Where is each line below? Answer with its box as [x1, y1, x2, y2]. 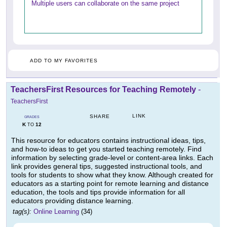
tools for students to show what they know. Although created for [11, 170, 213, 179]
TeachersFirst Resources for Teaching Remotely [11, 85, 196, 94]
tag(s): [13, 207, 31, 215]
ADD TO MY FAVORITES [30, 57, 98, 63]
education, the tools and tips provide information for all [11, 187, 185, 196]
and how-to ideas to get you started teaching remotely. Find [11, 144, 202, 153]
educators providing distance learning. [11, 196, 133, 205]
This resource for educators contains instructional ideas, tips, [11, 136, 206, 144]
